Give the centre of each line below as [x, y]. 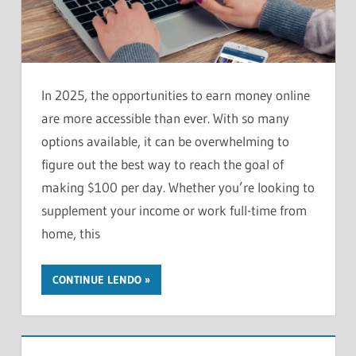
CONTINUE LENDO [97, 280]
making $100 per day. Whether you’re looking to [178, 187]
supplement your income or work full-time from [174, 210]
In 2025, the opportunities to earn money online [176, 95]
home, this [71, 233]
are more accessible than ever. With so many [165, 118]
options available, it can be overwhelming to [165, 141]
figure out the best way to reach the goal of [163, 164]
